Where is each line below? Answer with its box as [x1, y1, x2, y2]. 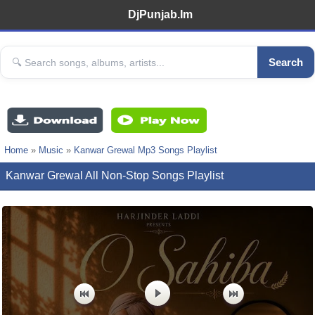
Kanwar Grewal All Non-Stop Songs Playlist [6, 169, 224, 181]
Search [269, 56, 303, 68]
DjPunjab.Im [128, 8, 193, 20]
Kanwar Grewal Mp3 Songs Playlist [74, 145, 217, 155]
